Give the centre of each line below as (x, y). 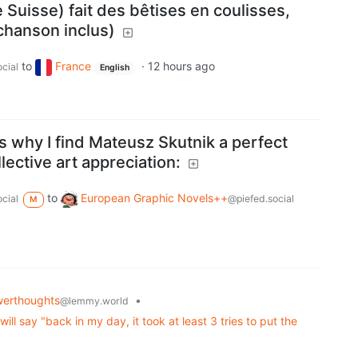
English (114, 68)
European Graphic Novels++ (154, 198)
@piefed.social (261, 199)
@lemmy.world (94, 300)
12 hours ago (181, 66)
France (73, 66)
